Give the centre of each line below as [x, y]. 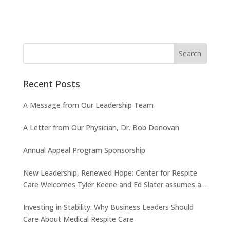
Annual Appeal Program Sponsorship [84, 150]
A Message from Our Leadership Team [88, 105]
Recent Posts [51, 84]
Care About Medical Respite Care [78, 219]
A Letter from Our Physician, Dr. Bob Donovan [101, 128]
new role [37, 196]
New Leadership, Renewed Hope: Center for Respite [110, 173]
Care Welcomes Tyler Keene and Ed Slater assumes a [112, 185]
